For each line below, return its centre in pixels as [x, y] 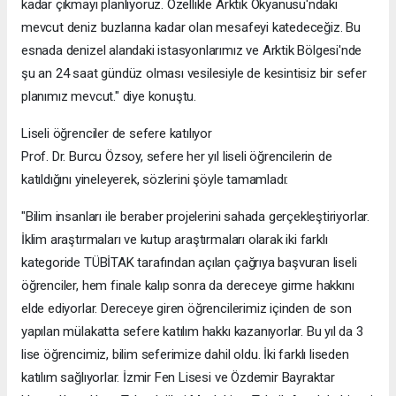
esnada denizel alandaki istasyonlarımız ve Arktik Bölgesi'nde [192, 51]
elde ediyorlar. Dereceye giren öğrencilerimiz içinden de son [187, 309]
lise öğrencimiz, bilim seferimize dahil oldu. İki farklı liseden [185, 355]
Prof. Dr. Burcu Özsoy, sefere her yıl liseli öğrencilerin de [177, 157]
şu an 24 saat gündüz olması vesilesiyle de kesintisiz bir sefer [194, 74]
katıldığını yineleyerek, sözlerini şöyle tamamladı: [155, 180]
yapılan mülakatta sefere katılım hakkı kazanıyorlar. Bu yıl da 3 [192, 332]
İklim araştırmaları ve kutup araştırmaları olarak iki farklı [175, 240]
